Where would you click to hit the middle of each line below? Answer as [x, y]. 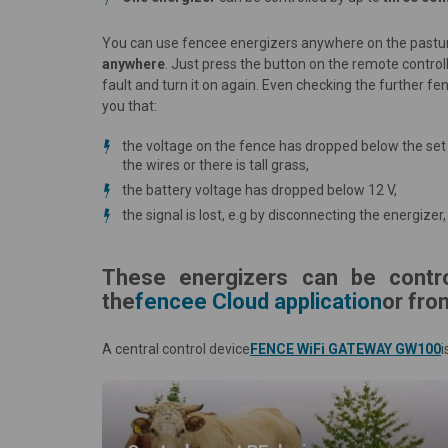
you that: [129, 105]
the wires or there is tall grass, [215, 164]
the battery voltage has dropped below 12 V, [259, 189]
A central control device [176, 348]
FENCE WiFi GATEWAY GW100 [345, 348]
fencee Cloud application [258, 301]
